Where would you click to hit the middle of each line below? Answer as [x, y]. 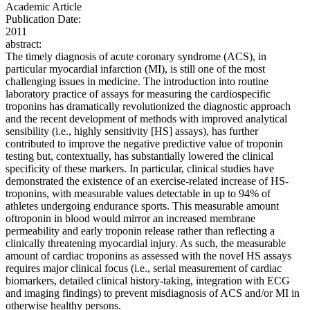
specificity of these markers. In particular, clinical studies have [140, 169]
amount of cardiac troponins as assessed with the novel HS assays [148, 256]
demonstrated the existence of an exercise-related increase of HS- [147, 181]
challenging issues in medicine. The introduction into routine [137, 82]
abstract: [24, 44]
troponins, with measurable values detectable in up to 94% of [138, 194]
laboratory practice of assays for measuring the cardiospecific [138, 94]
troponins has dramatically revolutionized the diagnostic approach [148, 107]
